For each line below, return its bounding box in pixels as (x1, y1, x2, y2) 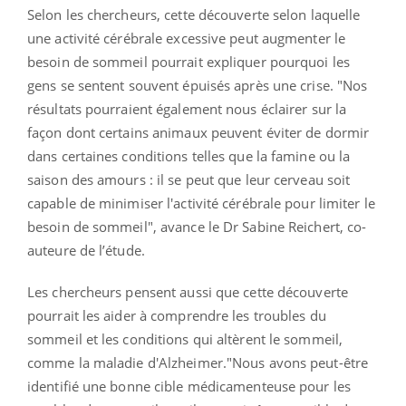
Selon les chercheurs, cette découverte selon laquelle (27, 5, 361, 24)
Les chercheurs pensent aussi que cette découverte (27, 282, 348, 301)
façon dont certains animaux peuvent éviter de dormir (27, 122, 370, 141)
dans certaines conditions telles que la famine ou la (27, 146, 351, 165)
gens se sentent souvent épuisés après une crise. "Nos (27, 75, 368, 94)
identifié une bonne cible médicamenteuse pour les (27, 376, 351, 395)
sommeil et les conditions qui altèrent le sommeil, (27, 329, 343, 348)
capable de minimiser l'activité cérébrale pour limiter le (27, 193, 375, 212)
